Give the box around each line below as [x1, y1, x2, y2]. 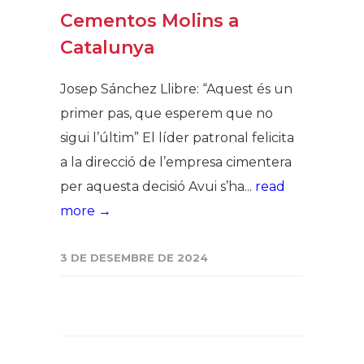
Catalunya [60, 37, 154, 58]
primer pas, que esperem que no [60, 106, 273, 121]
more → [60, 203, 111, 219]
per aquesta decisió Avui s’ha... [60, 179, 255, 194]
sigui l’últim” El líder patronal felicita [60, 130, 294, 145]
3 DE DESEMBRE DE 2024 [60, 251, 208, 264]
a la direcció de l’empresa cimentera [60, 154, 292, 170]
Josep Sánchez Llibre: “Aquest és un [60, 81, 292, 97]
